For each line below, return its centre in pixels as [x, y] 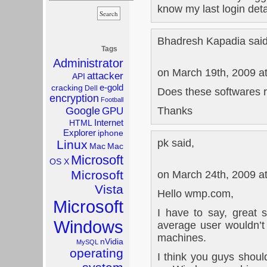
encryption [74, 98]
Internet [109, 122]
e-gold [111, 87]
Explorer [80, 133]
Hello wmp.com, [195, 193]
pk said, [176, 143]
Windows [89, 227]
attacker [105, 76]
